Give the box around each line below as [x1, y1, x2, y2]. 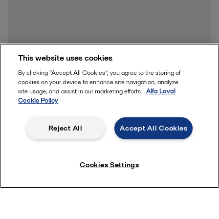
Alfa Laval [146, 87, 176, 96]
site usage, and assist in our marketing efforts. [18, 87, 144, 96]
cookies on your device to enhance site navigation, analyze [18, 77, 179, 87]
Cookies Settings [80, 159, 139, 170]
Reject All [48, 123, 83, 133]
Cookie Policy [18, 96, 59, 105]
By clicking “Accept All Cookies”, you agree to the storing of [18, 68, 181, 77]
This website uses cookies [18, 52, 113, 64]
